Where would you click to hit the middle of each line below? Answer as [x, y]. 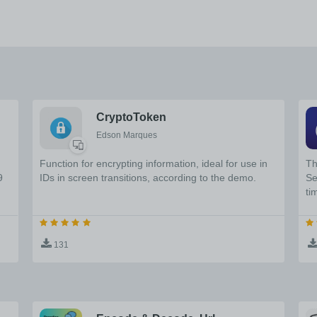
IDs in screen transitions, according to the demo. [148, 178]
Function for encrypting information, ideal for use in [153, 163]
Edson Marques [126, 135]
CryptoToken [131, 117]
